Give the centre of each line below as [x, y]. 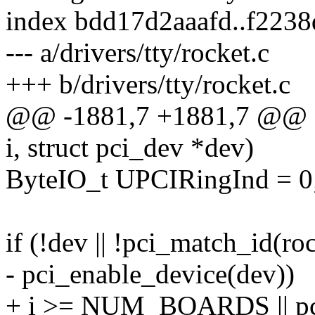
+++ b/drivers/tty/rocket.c [148, 84]
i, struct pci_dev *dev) [130, 148]
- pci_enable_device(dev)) [150, 274]
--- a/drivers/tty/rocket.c [137, 53]
